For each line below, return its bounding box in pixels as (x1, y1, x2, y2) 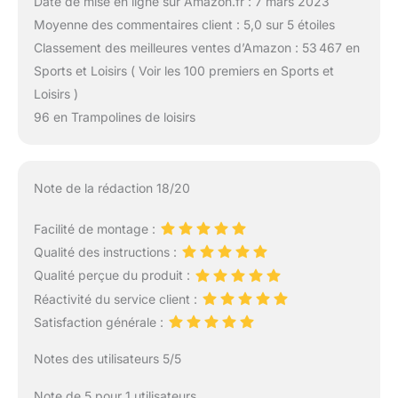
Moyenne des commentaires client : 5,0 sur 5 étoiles (33, 17, 335, 33)
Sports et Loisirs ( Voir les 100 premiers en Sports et (33, 63, 334, 79)
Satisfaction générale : (33, 314, 167, 330)
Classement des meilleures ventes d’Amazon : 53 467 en (33, 40, 360, 56)
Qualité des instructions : (33, 244, 180, 260)
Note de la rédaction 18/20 (33, 180, 190, 196)
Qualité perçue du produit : (33, 267, 194, 283)
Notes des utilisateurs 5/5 (33, 350, 181, 366)
